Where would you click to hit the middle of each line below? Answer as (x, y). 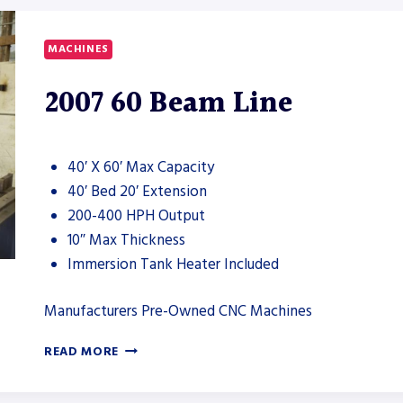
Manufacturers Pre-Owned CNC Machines (178, 312)
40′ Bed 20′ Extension (137, 191)
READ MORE (82, 352)
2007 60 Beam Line (168, 103)
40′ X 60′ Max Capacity (140, 167)
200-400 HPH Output (136, 215)
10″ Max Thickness (126, 240)
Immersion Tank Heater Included (173, 264)
